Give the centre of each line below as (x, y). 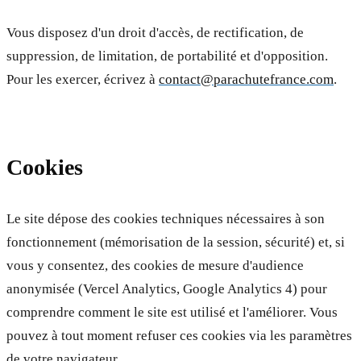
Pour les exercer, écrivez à (81, 79)
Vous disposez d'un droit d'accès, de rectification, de (155, 32)
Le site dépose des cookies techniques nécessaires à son (166, 219)
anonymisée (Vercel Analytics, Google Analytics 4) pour (167, 289)
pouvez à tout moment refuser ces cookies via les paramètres (179, 336)
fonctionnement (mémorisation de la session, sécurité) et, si (176, 243)
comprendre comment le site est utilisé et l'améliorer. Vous (172, 313)
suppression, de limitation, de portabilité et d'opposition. (167, 56)
